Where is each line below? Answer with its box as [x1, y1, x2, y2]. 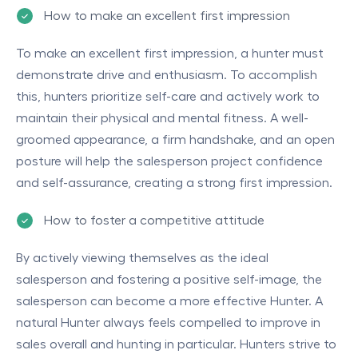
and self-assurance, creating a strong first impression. [16, 176, 332, 189]
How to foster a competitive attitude [44, 213, 265, 227]
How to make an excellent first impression [44, 9, 290, 22]
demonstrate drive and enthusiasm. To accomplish [16, 68, 317, 82]
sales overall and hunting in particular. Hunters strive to [16, 337, 336, 351]
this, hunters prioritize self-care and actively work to [16, 89, 320, 103]
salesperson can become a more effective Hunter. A [16, 294, 323, 308]
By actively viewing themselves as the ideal [16, 251, 268, 265]
